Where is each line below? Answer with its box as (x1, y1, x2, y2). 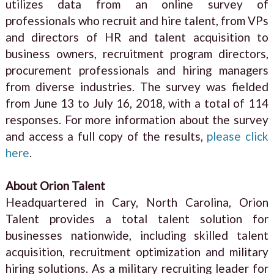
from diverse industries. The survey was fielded (5, 79, 269, 94)
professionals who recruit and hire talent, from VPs (5, 13, 269, 28)
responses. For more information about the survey (5, 112, 269, 127)
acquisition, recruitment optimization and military (5, 244, 269, 259)
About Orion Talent (5, 178, 108, 193)
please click (207, 128, 269, 143)
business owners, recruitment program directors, (5, 46, 269, 61)
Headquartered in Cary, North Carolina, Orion (5, 194, 269, 209)
